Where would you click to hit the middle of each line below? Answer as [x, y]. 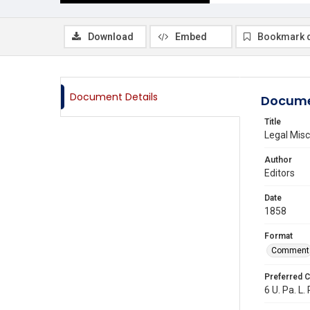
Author [278, 160]
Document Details [114, 97]
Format [279, 236]
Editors [280, 173]
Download [111, 37]
